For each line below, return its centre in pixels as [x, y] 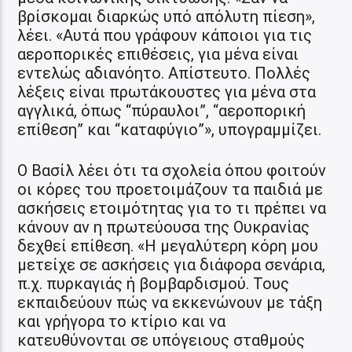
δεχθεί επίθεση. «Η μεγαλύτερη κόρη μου [168, 246]
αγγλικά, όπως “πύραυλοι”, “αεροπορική [162, 110]
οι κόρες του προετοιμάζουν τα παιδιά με [170, 189]
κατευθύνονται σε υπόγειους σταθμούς [161, 340]
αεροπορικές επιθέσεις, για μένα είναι [158, 54]
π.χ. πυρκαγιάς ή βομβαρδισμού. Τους [154, 283]
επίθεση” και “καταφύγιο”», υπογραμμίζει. [170, 129]
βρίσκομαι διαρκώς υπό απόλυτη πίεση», [167, 16]
